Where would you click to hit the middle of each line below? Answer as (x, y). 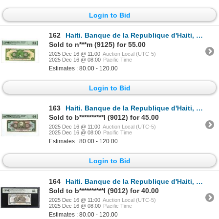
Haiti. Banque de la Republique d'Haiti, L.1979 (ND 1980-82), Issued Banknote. (131, 181)
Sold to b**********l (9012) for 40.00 (104, 190)
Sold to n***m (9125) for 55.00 (97, 44)
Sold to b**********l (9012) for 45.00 (104, 118)
